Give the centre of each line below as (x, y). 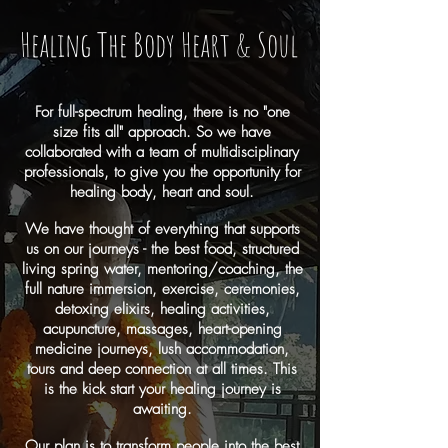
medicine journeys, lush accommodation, (162, 349)
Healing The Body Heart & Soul (159, 44)
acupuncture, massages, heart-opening (162, 329)
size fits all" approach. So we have (162, 132)
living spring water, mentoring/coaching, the (162, 269)
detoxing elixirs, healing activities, (162, 309)
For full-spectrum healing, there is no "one (162, 112)
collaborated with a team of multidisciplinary (162, 152)
